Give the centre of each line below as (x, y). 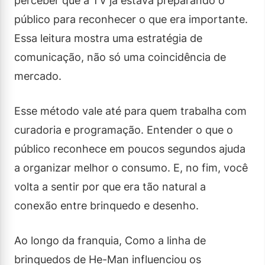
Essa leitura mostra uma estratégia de (108, 38)
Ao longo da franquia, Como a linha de (110, 240)
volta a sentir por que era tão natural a (110, 186)
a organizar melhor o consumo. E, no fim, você (131, 167)
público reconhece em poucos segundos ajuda (130, 148)
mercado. (38, 76)
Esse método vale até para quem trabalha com (130, 111)
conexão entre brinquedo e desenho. (106, 205)
